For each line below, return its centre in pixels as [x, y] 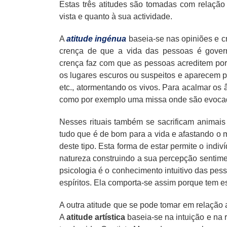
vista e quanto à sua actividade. [116, 16]
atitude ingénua [97, 39]
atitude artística [96, 217]
